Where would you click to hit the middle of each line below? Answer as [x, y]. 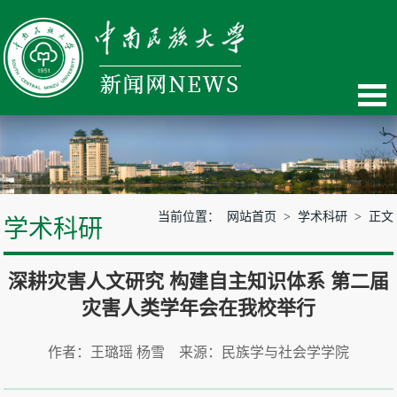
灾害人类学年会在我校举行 [198, 307]
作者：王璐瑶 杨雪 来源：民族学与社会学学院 [198, 352]
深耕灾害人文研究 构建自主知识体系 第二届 [198, 281]
